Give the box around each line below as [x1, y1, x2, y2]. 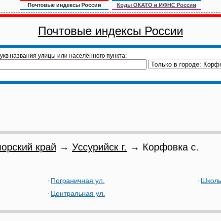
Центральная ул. [51, 189, 105, 197]
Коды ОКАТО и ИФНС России [116, 2, 196, 8]
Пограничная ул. [51, 177, 105, 184]
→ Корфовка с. [127, 142, 199, 152]
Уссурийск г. [72, 142, 127, 152]
